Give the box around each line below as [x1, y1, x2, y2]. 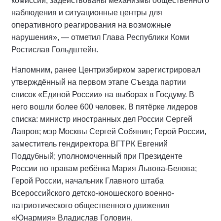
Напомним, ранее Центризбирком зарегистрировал [11, 65, 200, 74]
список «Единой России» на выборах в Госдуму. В [11, 90, 194, 99]
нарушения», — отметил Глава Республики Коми [11, 33, 189, 41]
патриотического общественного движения [11, 201, 170, 210]
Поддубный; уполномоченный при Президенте [11, 151, 183, 160]
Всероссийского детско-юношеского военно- [11, 188, 174, 197]
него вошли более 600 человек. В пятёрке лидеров [11, 102, 198, 111]
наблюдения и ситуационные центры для [11, 8, 162, 17]
